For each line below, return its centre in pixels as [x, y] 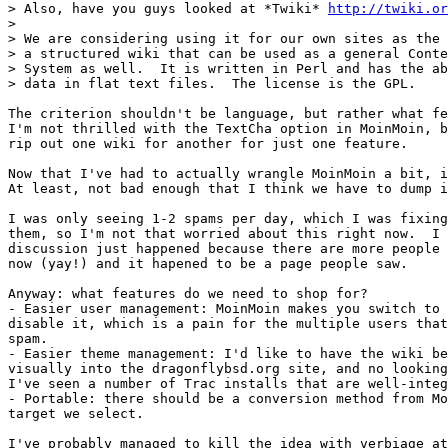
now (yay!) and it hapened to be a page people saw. [208, 263]
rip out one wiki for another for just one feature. [208, 143]
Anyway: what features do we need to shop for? [188, 293]
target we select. [76, 413]
